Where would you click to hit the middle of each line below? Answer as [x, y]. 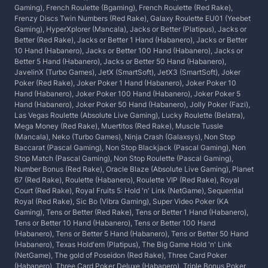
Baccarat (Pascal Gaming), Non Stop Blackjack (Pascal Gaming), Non [130, 147]
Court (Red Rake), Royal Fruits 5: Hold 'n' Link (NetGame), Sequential [129, 191]
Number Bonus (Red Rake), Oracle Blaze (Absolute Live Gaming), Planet [134, 169]
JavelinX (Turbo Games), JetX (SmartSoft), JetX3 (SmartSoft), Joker [127, 72]
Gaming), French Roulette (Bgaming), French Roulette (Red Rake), [124, 7]
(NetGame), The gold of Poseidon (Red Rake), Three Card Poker [121, 255]
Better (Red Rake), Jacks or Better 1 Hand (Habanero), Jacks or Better [131, 40]
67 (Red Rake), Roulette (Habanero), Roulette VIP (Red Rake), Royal [127, 180]
